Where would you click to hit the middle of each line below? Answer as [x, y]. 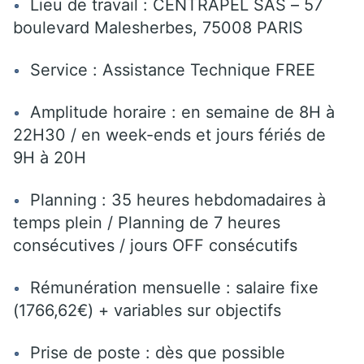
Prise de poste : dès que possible [153, 352]
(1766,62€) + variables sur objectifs [147, 310]
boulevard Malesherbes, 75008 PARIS [158, 27]
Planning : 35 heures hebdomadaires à [173, 199]
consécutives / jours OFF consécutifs [155, 245]
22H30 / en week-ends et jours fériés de [169, 134]
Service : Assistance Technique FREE [168, 69]
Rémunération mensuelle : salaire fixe [169, 287]
